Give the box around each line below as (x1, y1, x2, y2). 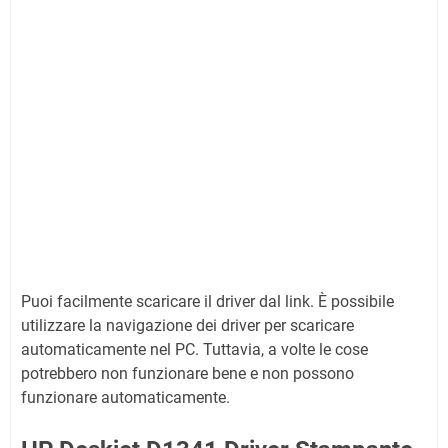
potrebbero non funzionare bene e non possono (21, 364, 354, 383)
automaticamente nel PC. (21, 340, 203, 359)
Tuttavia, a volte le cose (203, 340, 368, 359)
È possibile (318, 292, 394, 311)
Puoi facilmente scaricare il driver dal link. (21, 292, 318, 311)
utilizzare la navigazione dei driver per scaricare (21, 316, 354, 335)
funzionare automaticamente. (21, 388, 230, 407)
